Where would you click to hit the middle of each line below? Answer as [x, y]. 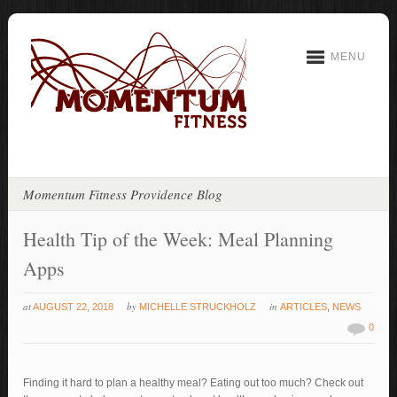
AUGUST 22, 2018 [74, 307]
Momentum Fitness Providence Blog [123, 194]
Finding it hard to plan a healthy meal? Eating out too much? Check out [194, 383]
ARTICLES [304, 307]
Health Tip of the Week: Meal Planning [179, 239]
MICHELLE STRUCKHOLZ [198, 307]
